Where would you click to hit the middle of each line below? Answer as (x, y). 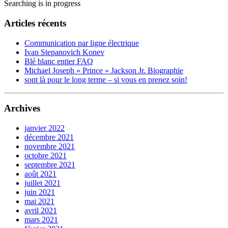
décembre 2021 (49, 137)
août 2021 (40, 174)
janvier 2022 (45, 128)
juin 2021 (40, 192)
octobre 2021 (46, 156)
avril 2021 (41, 211)
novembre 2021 (50, 147)
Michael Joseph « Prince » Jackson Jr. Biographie (104, 70)
